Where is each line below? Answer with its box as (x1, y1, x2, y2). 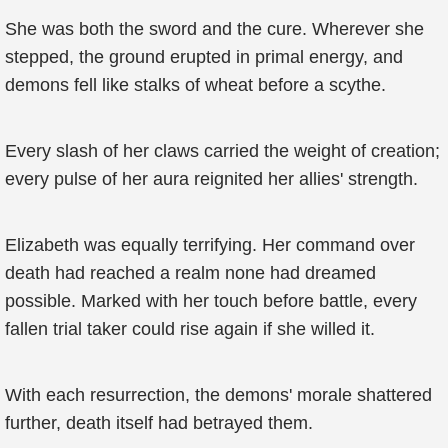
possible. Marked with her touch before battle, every (5, 291, 417, 311)
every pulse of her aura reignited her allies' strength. (5, 169, 418, 189)
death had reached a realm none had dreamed (5, 263, 376, 283)
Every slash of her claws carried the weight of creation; (5, 141, 440, 161)
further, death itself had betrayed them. (5, 413, 313, 433)
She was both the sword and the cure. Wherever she (5, 19, 424, 39)
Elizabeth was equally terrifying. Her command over (5, 235, 415, 255)
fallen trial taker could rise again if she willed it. (5, 319, 375, 339)
